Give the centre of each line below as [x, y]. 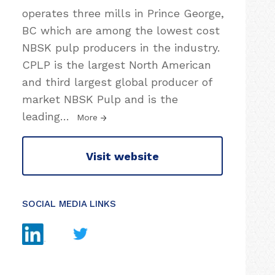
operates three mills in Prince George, [123, 13]
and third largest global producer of [117, 82]
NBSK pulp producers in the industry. [121, 48]
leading [41, 116]
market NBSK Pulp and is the [100, 99]
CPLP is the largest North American [117, 65]
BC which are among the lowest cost [121, 30]
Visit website [122, 156]
